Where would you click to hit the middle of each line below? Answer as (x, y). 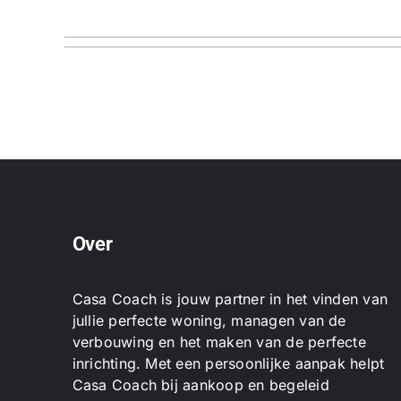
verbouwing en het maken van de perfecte (219, 341)
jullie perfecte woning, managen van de (209, 320)
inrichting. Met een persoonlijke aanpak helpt (228, 363)
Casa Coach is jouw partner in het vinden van (230, 299)
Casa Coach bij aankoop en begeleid (200, 384)
